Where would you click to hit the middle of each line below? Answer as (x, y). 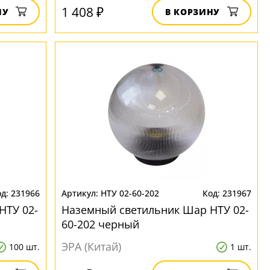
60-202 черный (101, 224)
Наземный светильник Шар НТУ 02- (155, 210)
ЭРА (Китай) (92, 246)
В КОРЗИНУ (193, 12)
